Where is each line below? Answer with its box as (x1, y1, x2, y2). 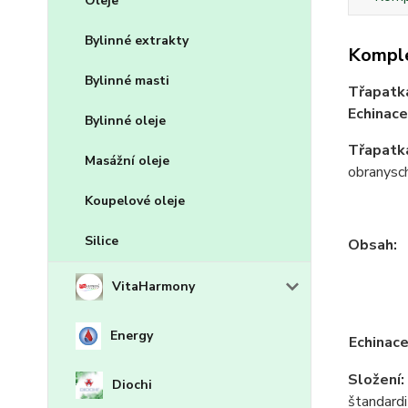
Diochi (112, 376, 152, 394)
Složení (347, 370, 401, 390)
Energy (110, 327, 154, 345)
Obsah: (347, 235, 397, 255)
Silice (85, 232, 118, 250)
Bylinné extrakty (85, 32, 189, 50)
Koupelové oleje (85, 192, 185, 210)
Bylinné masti (85, 72, 169, 90)
